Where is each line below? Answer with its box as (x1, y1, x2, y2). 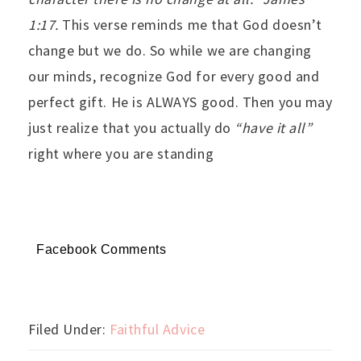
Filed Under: (28, 319, 110, 338)
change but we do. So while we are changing (28, 40, 312, 60)
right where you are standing (28, 143, 214, 163)
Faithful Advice (110, 319, 205, 338)
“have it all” (234, 118, 313, 137)
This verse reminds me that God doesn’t (62, 15, 322, 34)
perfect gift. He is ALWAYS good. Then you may (28, 92, 333, 111)
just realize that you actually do (28, 118, 235, 137)
